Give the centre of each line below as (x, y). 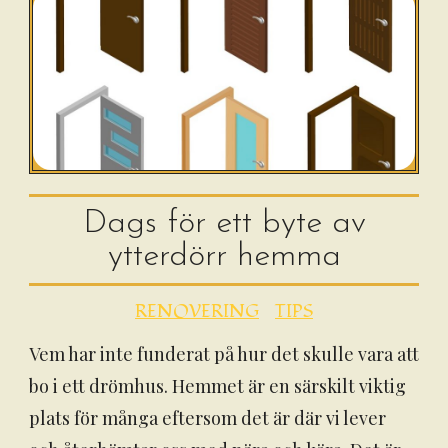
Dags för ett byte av (224, 223)
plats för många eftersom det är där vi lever (207, 418)
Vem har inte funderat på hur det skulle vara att (224, 354)
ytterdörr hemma (224, 256)
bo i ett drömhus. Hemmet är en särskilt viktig (217, 386)
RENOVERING (197, 311)
